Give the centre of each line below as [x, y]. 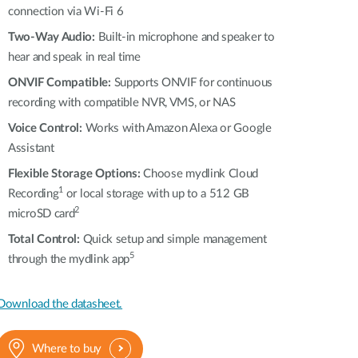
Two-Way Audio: [52, 37]
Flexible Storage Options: [74, 174]
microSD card [42, 214]
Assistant [31, 148]
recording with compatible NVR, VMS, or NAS [122, 103]
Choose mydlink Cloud [199, 174]
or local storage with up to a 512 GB [156, 194]
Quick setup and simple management [173, 239]
